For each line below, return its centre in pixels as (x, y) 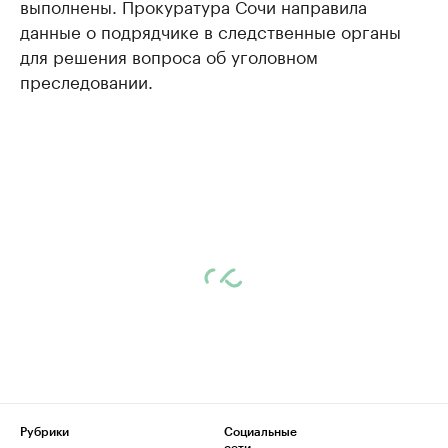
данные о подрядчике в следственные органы (210, 30)
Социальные (260, 432)
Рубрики (44, 432)
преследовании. (86, 80)
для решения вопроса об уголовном (169, 55)
